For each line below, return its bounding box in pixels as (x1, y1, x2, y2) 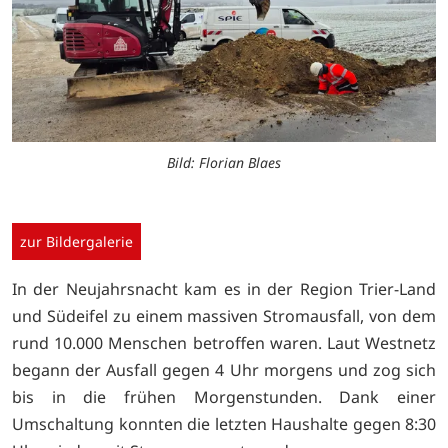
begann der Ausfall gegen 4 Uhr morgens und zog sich (12, 358, 436, 381)
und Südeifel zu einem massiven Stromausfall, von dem (12, 304, 436, 327)
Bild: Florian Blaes (167, 152, 281, 172)
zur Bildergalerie (20, 231, 133, 251)
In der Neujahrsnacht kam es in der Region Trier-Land (12, 277, 436, 300)
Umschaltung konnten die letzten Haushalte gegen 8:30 (12, 412, 436, 435)
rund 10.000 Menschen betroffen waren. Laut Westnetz (12, 331, 436, 354)
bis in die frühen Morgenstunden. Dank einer (12, 385, 436, 408)
